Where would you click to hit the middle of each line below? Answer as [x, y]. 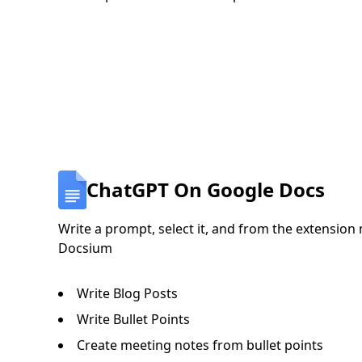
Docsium [85, 248]
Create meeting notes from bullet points [200, 345]
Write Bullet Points [133, 319]
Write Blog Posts [127, 293]
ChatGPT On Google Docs [205, 189]
